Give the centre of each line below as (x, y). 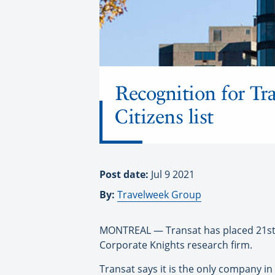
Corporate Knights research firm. (176, 245)
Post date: (125, 175)
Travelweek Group (159, 195)
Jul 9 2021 (173, 175)
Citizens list (164, 117)
